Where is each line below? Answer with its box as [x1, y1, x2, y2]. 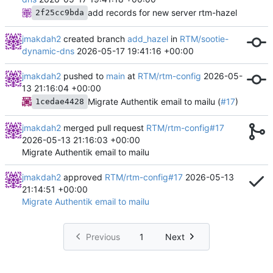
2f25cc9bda [35, 7, 84, 17]
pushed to [61, 70, 106, 81]
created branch [61, 33, 127, 44]
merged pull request [61, 122, 146, 133]
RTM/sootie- [180, 33, 229, 44]
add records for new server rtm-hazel [88, 7, 237, 18]
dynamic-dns [22, 45, 74, 56]
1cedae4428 [35, 96, 84, 106]
